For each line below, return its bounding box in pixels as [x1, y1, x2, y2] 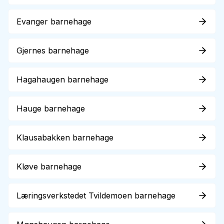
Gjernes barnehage [16, 45, 89, 55]
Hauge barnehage [16, 103, 85, 113]
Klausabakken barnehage [16, 132, 113, 142]
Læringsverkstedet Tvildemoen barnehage [16, 190, 175, 200]
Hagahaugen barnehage [16, 74, 108, 84]
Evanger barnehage [16, 16, 91, 26]
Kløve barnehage [16, 161, 81, 171]
